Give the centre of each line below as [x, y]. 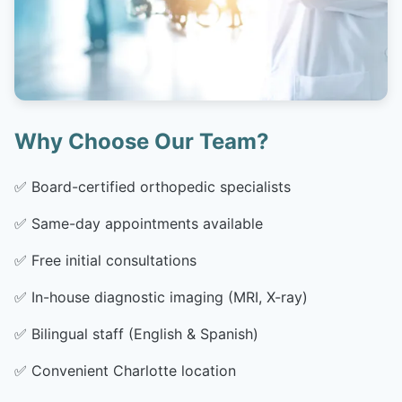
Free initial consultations [114, 260]
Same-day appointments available [147, 223]
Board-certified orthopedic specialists [161, 186]
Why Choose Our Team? [142, 141]
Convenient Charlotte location [134, 370]
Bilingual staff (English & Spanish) [145, 333]
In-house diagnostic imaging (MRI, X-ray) [170, 297]
